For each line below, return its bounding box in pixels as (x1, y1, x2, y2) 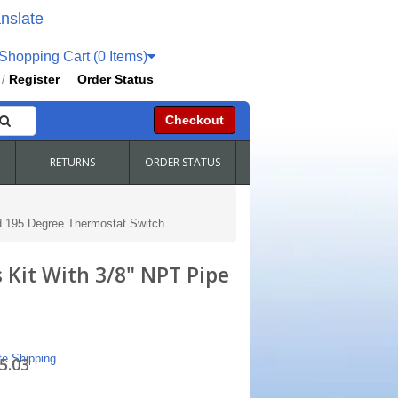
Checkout (164, 113, 224, 127)
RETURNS (49, 155, 95, 170)
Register (9, 72, 60, 86)
